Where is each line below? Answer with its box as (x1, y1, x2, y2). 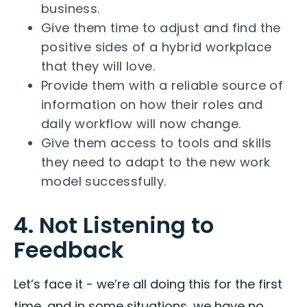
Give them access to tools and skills (41, 134, 272, 152)
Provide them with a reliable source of (41, 77, 284, 95)
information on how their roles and (41, 96, 263, 114)
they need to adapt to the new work (41, 153, 271, 171)
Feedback (14, 234, 124, 266)
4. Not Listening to (14, 210, 214, 241)
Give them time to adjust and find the (41, 19, 281, 37)
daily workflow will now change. (41, 115, 241, 133)
